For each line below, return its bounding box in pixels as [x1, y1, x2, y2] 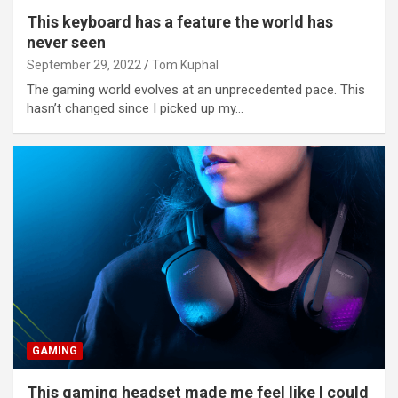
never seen [27, 32, 106, 52]
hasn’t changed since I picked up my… [27, 99, 243, 116]
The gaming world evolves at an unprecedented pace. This [27, 81, 365, 98]
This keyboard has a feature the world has [27, 12, 333, 31]
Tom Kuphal [152, 57, 219, 72]
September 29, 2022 [27, 57, 141, 72]
